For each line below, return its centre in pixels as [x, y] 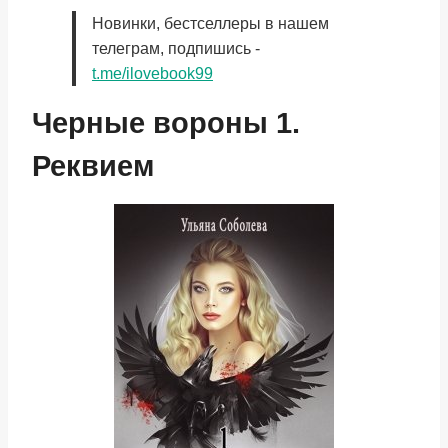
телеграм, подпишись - [176, 48]
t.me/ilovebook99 [152, 73]
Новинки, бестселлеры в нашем [210, 23]
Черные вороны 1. [166, 123]
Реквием [93, 166]
